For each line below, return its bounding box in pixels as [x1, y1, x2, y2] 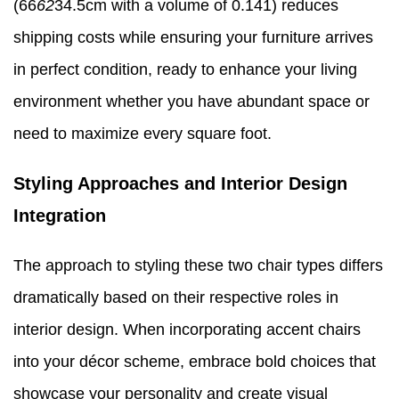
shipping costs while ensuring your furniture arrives [13, 28, 373, 46]
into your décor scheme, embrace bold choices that [13, 352, 376, 370]
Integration [13, 205, 106, 225]
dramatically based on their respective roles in [13, 288, 338, 306]
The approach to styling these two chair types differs [13, 256, 383, 274]
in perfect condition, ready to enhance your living [13, 60, 357, 78]
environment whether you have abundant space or [13, 92, 370, 110]
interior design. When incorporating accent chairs [13, 320, 361, 338]
